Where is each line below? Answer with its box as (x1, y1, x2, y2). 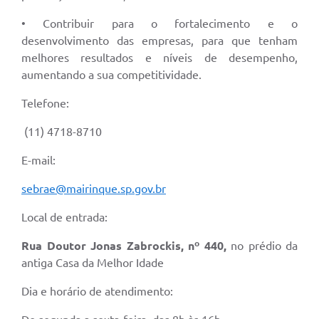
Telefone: (21, 96, 69, 110)
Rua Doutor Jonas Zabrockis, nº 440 (21, 239, 224, 252)
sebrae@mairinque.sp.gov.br (21, 182, 166, 195)
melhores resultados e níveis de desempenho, (21, 51, 298, 64)
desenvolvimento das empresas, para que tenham (21, 33, 298, 47)
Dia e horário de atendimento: (21, 284, 173, 298)
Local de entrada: (21, 210, 108, 224)
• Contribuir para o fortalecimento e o (21, 16, 298, 30)
